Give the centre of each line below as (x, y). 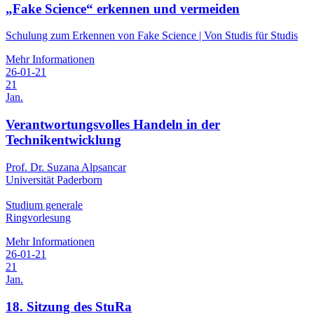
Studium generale (44, 205)
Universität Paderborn (54, 179)
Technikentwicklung (63, 140)
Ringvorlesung (38, 217)
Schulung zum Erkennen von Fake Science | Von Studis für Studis (152, 36)
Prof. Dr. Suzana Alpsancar (66, 167)
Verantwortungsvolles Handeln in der (113, 125)
